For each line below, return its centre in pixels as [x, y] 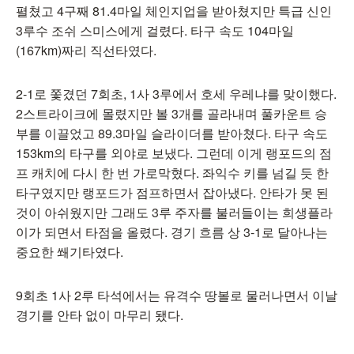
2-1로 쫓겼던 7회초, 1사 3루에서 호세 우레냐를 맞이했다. [176, 94]
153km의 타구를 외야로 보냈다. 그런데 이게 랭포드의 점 [174, 153]
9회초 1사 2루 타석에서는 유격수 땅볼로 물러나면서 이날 [177, 295]
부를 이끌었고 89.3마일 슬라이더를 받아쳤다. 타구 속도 [172, 133]
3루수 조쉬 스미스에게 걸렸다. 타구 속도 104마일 [155, 30]
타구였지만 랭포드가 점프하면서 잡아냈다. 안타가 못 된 [172, 192]
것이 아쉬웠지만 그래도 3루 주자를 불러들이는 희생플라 [174, 212]
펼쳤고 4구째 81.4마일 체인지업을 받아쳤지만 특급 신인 [174, 11]
